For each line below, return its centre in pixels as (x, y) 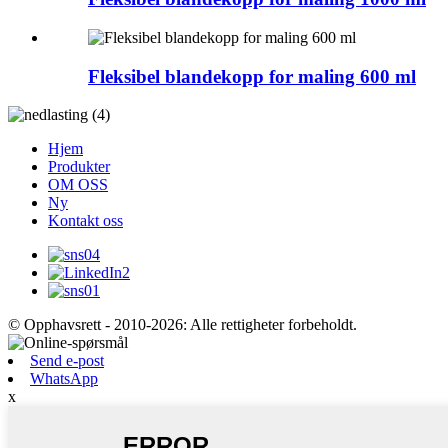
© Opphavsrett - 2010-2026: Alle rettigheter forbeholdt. (182, 325)
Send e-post (67, 361)
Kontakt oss (85, 221)
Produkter (79, 167)
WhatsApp (64, 379)
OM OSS (78, 185)
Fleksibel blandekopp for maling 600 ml (252, 76)
